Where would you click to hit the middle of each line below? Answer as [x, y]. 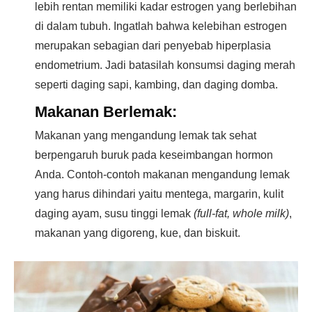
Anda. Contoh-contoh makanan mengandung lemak [162, 175]
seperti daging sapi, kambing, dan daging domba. [156, 85]
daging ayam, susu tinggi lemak [114, 214]
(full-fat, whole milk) [241, 214]
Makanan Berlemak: [106, 112]
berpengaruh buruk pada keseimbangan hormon [154, 155]
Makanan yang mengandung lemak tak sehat [146, 136]
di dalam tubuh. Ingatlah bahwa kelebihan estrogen [161, 26]
